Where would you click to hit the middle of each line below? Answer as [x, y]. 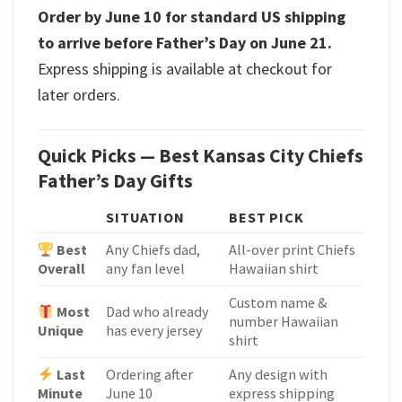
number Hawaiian [284, 322]
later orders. [79, 95]
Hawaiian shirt [274, 269]
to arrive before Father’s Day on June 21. [185, 43]
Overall [61, 269]
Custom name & [279, 303]
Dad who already [158, 312]
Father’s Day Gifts [115, 180]
